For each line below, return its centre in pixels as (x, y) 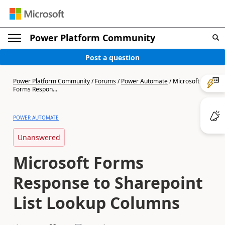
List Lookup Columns (96, 203)
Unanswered (39, 137)
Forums (105, 81)
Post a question (113, 57)
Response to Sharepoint (108, 183)
